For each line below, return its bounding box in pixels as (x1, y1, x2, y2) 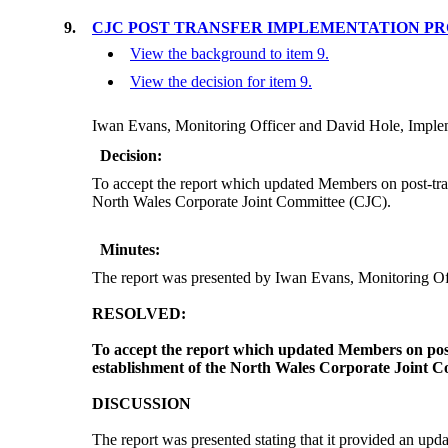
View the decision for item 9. (130, 73, 312, 91)
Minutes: (100, 241, 160, 259)
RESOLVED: (92, 305, 186, 323)
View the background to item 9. (130, 45, 329, 63)
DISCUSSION (92, 395, 191, 413)
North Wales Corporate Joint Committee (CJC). (92, 193, 391, 211)
